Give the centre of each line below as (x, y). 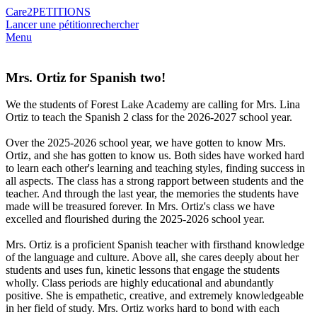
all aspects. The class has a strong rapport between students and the (155, 181)
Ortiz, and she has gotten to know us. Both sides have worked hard (155, 156)
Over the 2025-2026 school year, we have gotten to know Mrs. (146, 143)
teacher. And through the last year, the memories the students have (152, 194)
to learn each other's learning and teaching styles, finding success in (155, 168)
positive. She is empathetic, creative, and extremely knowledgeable (155, 296)
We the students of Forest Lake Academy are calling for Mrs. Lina (153, 105)
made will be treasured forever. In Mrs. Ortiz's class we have (140, 207)
